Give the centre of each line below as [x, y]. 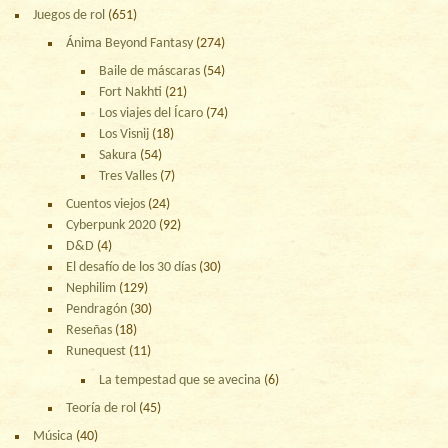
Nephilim [91, 289]
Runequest [96, 352]
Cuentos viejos [106, 205]
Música [53, 437]
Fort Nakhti [131, 93]
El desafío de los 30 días [131, 268]
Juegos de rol [69, 15]
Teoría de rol [101, 408]
